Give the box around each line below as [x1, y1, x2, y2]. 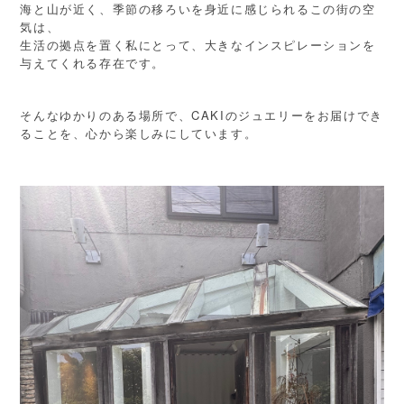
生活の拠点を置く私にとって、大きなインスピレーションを [20, 36, 376, 54]
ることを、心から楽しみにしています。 [20, 124, 258, 142]
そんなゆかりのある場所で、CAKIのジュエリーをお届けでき [20, 106, 383, 124]
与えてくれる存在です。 [20, 54, 165, 72]
